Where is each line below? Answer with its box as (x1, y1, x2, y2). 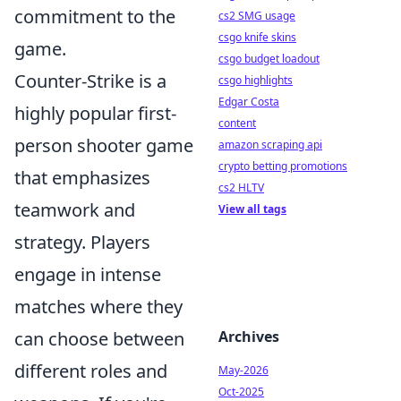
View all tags (218, 201, 286, 217)
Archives (218, 327, 279, 346)
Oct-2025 (218, 384, 264, 399)
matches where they (14, 294, 183, 319)
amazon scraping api (218, 137, 322, 152)
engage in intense (14, 262, 161, 286)
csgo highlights (218, 73, 293, 88)
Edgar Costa (218, 94, 279, 109)
